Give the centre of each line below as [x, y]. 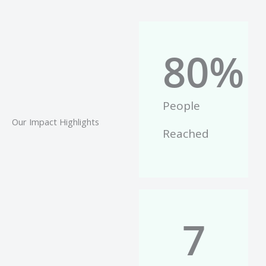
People [181, 105]
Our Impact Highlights [56, 121]
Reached [186, 133]
